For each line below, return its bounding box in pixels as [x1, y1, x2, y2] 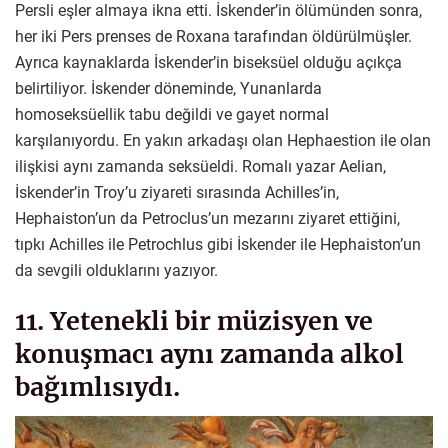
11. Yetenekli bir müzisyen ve [15, 304, 373, 337]
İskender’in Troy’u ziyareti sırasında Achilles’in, [15, 183, 339, 203]
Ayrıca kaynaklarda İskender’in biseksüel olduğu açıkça [15, 53, 402, 73]
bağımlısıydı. [15, 370, 180, 403]
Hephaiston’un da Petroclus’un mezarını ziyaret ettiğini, [15, 209, 400, 229]
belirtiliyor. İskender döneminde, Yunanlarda [15, 79, 322, 99]
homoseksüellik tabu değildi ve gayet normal [15, 105, 329, 125]
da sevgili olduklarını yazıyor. [15, 261, 218, 281]
